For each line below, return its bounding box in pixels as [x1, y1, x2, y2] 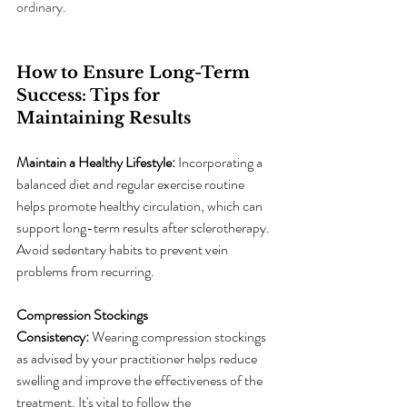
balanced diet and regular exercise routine [16, 174, 247, 194]
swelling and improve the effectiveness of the [16, 370, 265, 391]
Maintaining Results [16, 108, 191, 128]
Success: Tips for [16, 85, 164, 105]
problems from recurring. [16, 261, 154, 282]
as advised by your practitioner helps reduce [16, 348, 260, 369]
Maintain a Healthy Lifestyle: [16, 152, 175, 173]
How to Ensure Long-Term [16, 63, 254, 83]
